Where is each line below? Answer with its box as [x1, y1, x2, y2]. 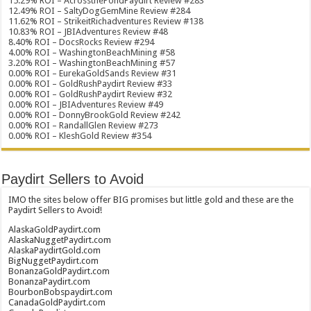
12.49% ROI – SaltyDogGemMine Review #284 [8, 6, 191, 16]
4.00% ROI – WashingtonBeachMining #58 [8, 47, 176, 58]
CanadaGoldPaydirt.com [8, 297, 106, 308]
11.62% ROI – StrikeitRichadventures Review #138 [8, 16, 204, 26]
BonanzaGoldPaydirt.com [8, 266, 110, 276]
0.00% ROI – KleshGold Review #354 [8, 131, 152, 141]
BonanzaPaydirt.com [8, 276, 91, 287]
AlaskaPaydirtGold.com [8, 245, 101, 255]
